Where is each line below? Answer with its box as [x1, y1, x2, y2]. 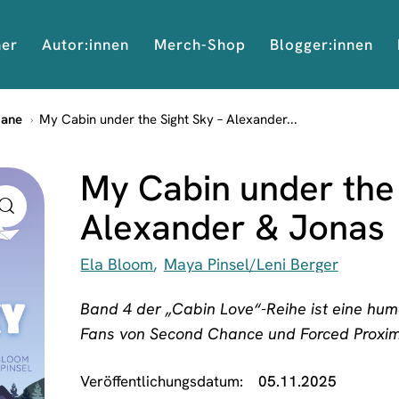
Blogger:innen [269, 34, 373, 53]
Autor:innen [42, 34, 130, 53]
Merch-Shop [153, 34, 246, 53]
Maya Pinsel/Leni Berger [163, 254, 338, 275]
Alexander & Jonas [80, 204, 386, 249]
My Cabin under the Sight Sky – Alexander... [38, 110, 297, 128]
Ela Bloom [80, 254, 154, 275]
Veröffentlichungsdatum [80, 371, 240, 391]
